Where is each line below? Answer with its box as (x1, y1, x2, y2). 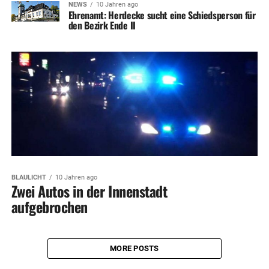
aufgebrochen (11, 196, 88, 218)
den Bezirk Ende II (68, 17, 136, 32)
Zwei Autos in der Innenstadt (11, 180, 168, 202)
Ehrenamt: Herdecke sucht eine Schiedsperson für (68, 7, 256, 22)
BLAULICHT (11, 174, 46, 182)
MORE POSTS (110, 244, 159, 253)
